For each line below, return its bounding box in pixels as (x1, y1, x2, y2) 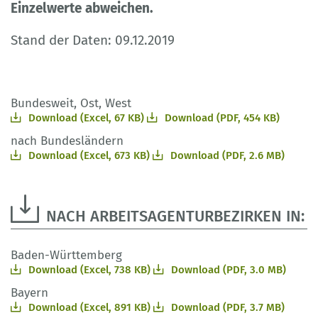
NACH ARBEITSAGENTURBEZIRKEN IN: (46, 207, 305, 226)
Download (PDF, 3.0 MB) (171, 263, 286, 277)
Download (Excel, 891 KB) (28, 301, 150, 314)
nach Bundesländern (11, 133, 124, 149)
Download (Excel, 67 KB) (28, 111, 144, 125)
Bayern (11, 285, 48, 301)
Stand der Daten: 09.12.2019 (11, 32, 175, 49)
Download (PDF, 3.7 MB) (171, 301, 285, 314)
